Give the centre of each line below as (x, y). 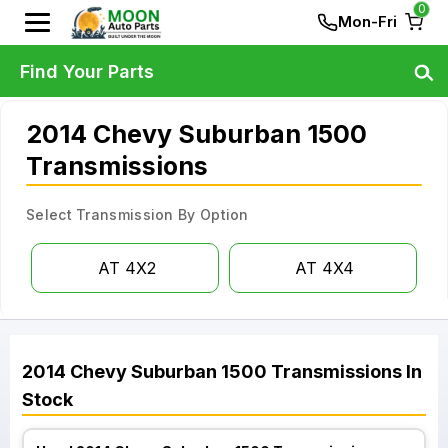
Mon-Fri (367, 21)
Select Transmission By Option (137, 214)
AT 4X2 (126, 268)
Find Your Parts (87, 71)
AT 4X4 (324, 268)
